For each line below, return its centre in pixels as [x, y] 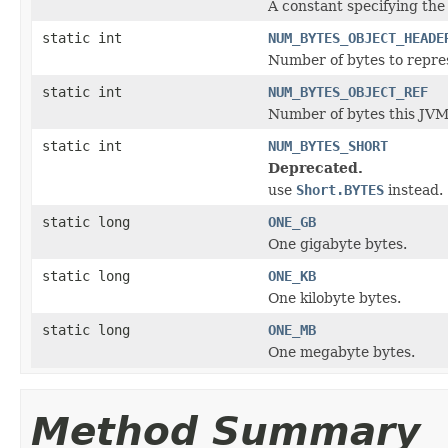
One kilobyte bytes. [334, 297]
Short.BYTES [340, 189]
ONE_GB [292, 221]
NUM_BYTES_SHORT [328, 145]
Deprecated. [315, 167]
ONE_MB [292, 329]
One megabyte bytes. [341, 351]
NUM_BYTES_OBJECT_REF [348, 91]
